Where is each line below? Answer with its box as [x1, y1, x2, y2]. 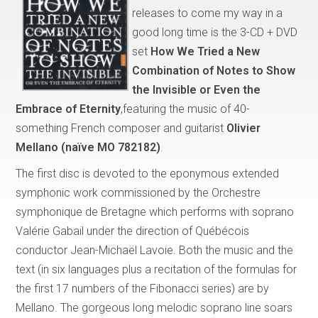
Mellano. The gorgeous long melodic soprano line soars [16, 300, 293, 314]
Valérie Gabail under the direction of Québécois [16, 224, 250, 238]
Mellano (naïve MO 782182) [16, 140, 161, 154]
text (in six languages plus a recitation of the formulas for [16, 262, 297, 276]
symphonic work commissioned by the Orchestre [16, 185, 261, 199]
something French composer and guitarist [16, 121, 227, 135]
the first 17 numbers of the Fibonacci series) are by [16, 281, 270, 295]
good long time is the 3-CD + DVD [132, 25, 298, 39]
